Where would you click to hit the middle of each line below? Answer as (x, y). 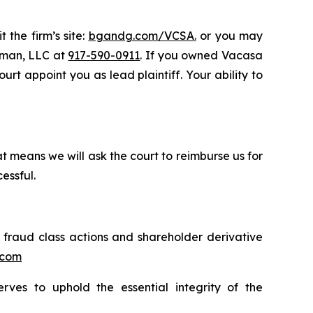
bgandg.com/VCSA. (142, 35)
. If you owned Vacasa (202, 55)
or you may (230, 35)
